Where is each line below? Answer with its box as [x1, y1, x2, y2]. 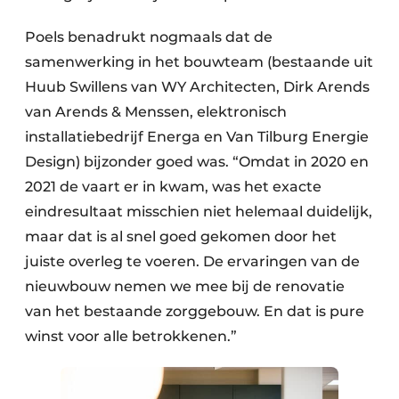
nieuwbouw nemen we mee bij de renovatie [25, 277, 345, 295]
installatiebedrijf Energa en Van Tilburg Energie [25, 127, 369, 145]
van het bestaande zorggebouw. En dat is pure [25, 302, 364, 320]
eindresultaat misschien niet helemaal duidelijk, [25, 202, 372, 220]
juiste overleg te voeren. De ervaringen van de [25, 252, 360, 270]
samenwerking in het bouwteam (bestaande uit [25, 53, 373, 70]
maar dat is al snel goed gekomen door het [25, 227, 337, 245]
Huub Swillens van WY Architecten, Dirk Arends [25, 77, 370, 95]
